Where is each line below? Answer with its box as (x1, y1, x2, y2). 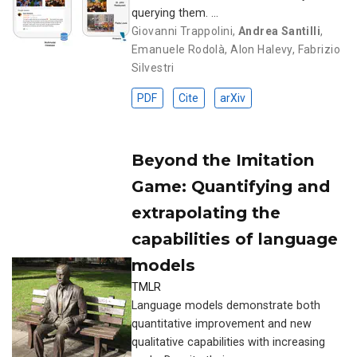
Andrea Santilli (237, 24, 321, 37)
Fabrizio (297, 42, 340, 56)
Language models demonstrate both (131, 298, 320, 312)
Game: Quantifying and (131, 175, 330, 196)
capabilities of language (131, 228, 338, 249)
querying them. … (131, 6, 218, 20)
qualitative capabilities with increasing (131, 335, 325, 349)
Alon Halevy (230, 42, 292, 56)
